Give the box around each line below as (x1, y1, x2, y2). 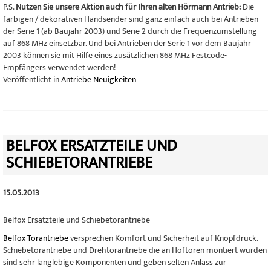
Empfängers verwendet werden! (3, 60, 116, 74)
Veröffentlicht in (3, 73, 61, 87)
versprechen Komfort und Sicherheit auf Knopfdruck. (68, 231, 258, 245)
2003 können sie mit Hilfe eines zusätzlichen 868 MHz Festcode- (3, 48, 227, 62)
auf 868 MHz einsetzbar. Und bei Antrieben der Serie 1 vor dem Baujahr (3, 36, 251, 50)
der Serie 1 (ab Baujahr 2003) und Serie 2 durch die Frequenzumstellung (3, 24, 257, 38)
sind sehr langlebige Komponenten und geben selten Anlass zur (3, 255, 226, 269)
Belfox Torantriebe (3, 231, 68, 245)
